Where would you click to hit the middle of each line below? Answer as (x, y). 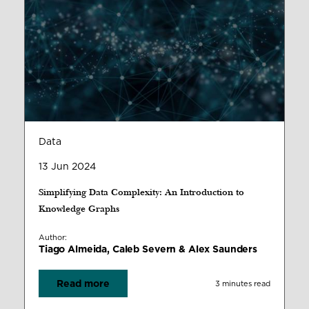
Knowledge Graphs (79, 209)
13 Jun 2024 (67, 167)
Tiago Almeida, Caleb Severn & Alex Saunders (148, 249)
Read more (83, 284)
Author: (53, 238)
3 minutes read (243, 283)
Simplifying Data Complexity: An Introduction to (141, 193)
